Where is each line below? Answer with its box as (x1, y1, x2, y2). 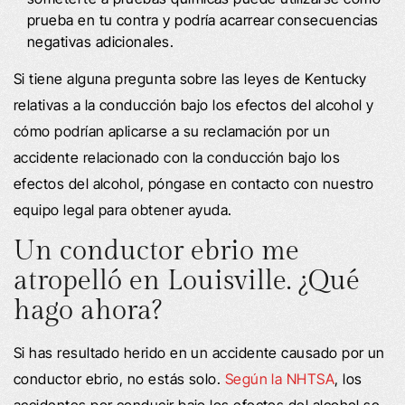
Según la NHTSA (224, 369, 335, 388)
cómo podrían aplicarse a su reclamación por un (14, 121, 331, 140)
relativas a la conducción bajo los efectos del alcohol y (14, 95, 374, 114)
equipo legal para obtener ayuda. (14, 200, 232, 219)
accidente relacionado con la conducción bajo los (14, 147, 341, 166)
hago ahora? (14, 294, 162, 327)
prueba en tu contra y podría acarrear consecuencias (27, 10, 379, 29)
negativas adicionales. (27, 32, 174, 51)
